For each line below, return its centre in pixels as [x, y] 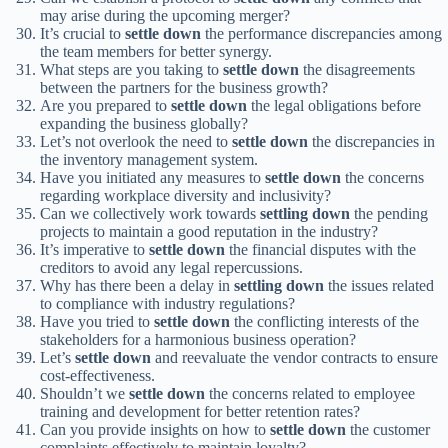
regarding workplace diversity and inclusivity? [185, 196]
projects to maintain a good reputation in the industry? [209, 232]
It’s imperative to [94, 250]
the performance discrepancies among [321, 34]
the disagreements [357, 70]
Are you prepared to [105, 106]
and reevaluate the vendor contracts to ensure [294, 358]
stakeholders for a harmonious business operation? [198, 340]
